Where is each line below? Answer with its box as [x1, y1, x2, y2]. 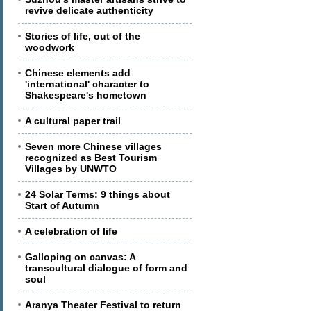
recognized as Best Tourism [25, 152, 157, 163]
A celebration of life [25, 226, 117, 237]
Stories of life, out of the [25, 31, 140, 42]
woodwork [25, 42, 74, 53]
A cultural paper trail [25, 115, 121, 126]
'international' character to [25, 78, 149, 90]
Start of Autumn [25, 200, 99, 211]
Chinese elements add [25, 67, 131, 78]
